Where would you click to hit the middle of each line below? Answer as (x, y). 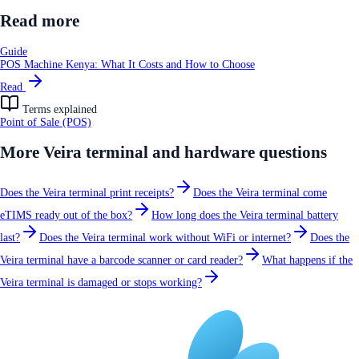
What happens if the (307, 260)
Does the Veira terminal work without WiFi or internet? (165, 237)
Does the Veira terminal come (260, 192)
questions (291, 153)
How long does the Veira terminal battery (245, 215)
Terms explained (58, 109)
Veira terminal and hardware (149, 153)
